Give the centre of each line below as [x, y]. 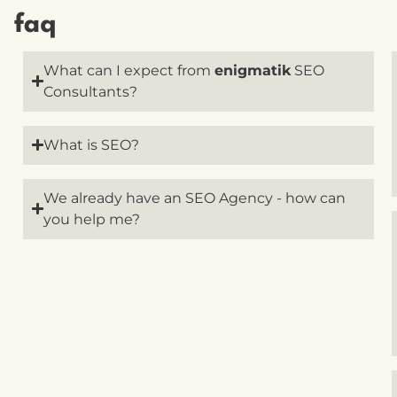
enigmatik [253, 70]
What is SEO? [92, 144]
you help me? [92, 219]
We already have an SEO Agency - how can [195, 198]
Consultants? [91, 91]
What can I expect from [129, 70]
